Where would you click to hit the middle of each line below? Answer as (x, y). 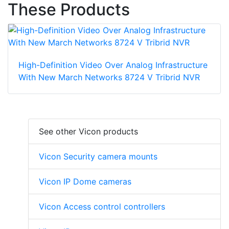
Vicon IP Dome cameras (85, 182)
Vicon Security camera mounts (98, 157)
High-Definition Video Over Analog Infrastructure (113, 65)
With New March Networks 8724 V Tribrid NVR (109, 77)
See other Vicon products (88, 132)
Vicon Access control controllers (102, 207)
